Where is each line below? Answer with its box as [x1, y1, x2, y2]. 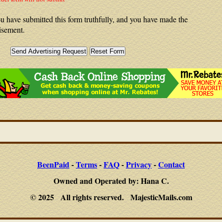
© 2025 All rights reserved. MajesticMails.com [30, 191, 192, 203]
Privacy [126, 159, 152, 170]
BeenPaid [37, 159, 69, 170]
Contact [158, 159, 185, 170]
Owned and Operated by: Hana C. [53, 175, 169, 186]
